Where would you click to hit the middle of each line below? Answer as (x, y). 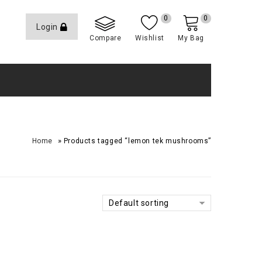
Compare (106, 38)
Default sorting (139, 203)
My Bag (191, 38)
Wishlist (149, 38)
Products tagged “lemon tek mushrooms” (137, 141)
